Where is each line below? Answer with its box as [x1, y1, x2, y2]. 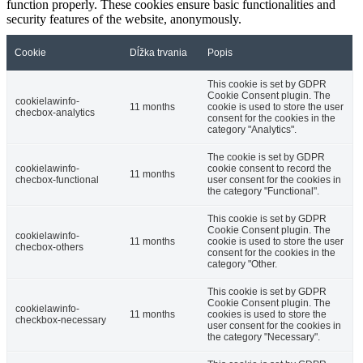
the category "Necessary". [207, 331, 320, 344]
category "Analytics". [207, 124, 297, 136]
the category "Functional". [207, 186, 319, 198]
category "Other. [207, 258, 277, 271]
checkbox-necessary [15, 314, 106, 327]
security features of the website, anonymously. [6, 12, 241, 27]
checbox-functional [15, 174, 99, 186]
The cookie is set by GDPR [207, 152, 325, 164]
